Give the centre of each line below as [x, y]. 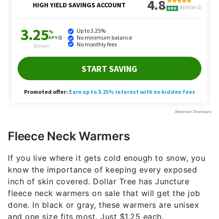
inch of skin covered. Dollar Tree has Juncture [99, 182]
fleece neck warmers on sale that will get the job [104, 193]
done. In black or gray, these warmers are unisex [103, 205]
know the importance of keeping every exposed [102, 170]
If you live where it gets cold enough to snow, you [107, 158]
